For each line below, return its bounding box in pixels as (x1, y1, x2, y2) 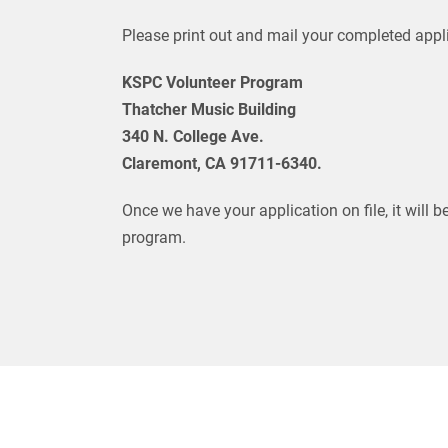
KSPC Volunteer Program (122, 73, 303, 92)
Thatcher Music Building (122, 100, 296, 119)
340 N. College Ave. (122, 127, 264, 146)
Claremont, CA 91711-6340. (122, 154, 322, 173)
